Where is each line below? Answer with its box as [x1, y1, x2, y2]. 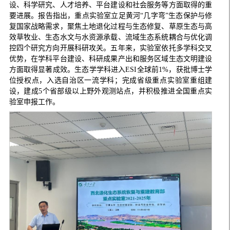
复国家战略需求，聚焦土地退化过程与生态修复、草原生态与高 [9, 22, 213, 30]
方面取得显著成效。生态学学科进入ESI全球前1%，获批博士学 [9, 65, 213, 73]
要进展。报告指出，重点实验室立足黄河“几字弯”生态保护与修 [9, 11, 213, 20]
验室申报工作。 [9, 98, 60, 106]
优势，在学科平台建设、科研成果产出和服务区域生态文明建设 [9, 54, 213, 63]
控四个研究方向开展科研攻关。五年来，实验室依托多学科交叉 [9, 44, 213, 52]
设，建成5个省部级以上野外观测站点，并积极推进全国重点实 [9, 87, 213, 95]
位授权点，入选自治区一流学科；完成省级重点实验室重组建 [9, 76, 213, 84]
